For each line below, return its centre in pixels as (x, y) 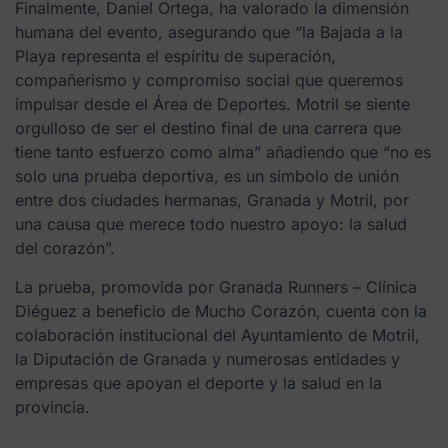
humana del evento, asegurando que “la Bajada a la (209, 32)
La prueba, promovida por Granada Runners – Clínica (216, 286)
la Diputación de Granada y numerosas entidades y (207, 358)
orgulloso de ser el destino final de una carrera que (208, 128)
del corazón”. (65, 248)
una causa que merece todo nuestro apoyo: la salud (211, 224)
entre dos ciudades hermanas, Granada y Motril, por (212, 200)
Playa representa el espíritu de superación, (175, 56)
